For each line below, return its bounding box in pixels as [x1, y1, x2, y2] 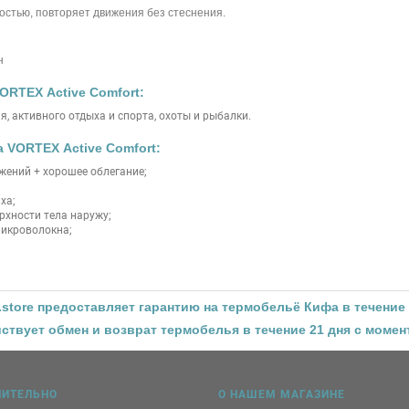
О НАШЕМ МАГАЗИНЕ [218, 388, 345, 401]
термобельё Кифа [221, 299, 339, 314]
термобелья [161, 322, 239, 337]
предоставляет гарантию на [33, 299, 222, 314]
